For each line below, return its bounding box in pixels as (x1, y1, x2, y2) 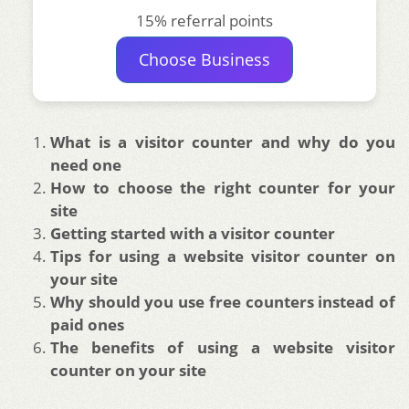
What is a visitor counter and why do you (50, 131, 395, 152)
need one (50, 153, 121, 175)
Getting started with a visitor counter (50, 222, 335, 244)
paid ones (50, 313, 124, 335)
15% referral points (136, 9, 273, 31)
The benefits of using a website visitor (50, 336, 395, 358)
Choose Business (139, 47, 270, 70)
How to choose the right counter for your (50, 176, 395, 198)
